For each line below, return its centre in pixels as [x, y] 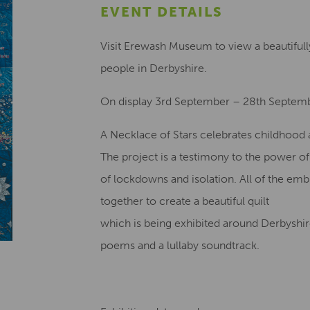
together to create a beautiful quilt [185, 201]
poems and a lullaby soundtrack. [180, 245]
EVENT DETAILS [162, 12]
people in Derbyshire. [154, 68]
